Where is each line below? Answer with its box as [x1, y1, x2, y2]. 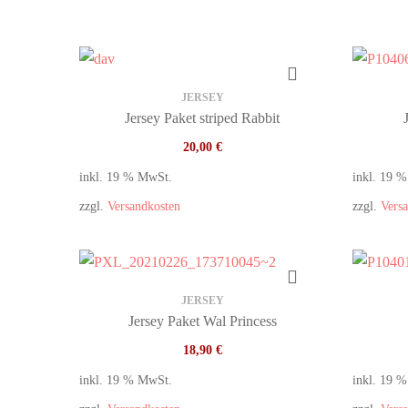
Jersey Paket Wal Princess [127, 313, 277, 329]
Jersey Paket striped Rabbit [125, 110, 280, 126]
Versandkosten [107, 199, 180, 213]
